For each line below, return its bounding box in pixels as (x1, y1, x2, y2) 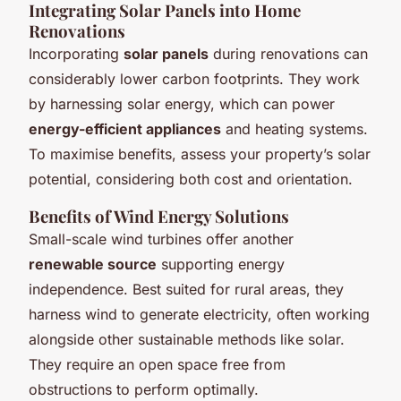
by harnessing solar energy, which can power (29, 94, 335, 113)
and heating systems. (221, 119, 368, 138)
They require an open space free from (29, 354, 286, 373)
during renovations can (209, 44, 368, 63)
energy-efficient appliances (29, 119, 221, 138)
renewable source (29, 254, 157, 273)
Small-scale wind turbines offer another (29, 229, 294, 248)
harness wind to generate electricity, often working (29, 304, 370, 323)
